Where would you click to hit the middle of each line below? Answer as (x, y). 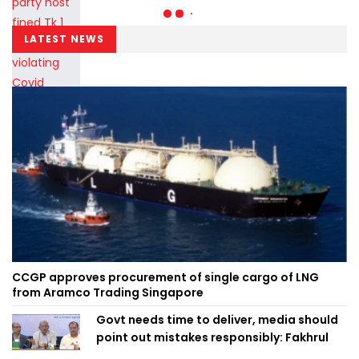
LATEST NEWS (64, 39)
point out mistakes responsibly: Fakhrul (212, 338)
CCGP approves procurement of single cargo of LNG (165, 278)
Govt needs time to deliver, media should (217, 320)
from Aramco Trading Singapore (108, 293)
